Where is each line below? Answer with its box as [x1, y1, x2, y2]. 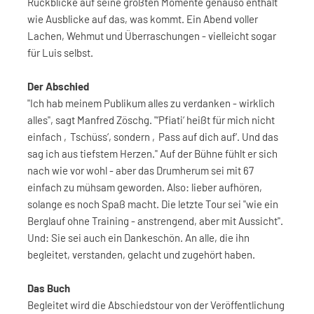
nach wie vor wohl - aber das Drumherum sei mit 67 [27, 164, 254, 177]
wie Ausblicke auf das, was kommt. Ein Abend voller [27, 13, 258, 25]
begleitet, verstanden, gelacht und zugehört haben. [27, 248, 255, 261]
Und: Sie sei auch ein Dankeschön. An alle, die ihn [27, 231, 250, 244]
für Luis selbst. [27, 46, 93, 59]
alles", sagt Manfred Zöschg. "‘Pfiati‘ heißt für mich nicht [27, 114, 275, 126]
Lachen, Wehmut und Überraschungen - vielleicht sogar [27, 29, 276, 42]
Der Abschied [27, 80, 89, 93]
